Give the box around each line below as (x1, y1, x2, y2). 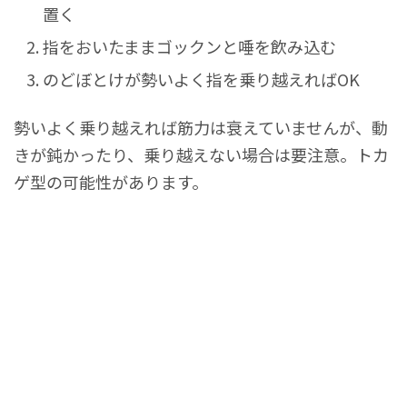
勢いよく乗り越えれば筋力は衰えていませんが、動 (14, 115, 388, 140)
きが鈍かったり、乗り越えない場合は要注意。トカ (14, 143, 389, 167)
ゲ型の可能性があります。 (14, 170, 208, 194)
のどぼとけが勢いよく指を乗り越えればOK (43, 66, 360, 91)
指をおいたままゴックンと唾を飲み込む (43, 34, 336, 58)
